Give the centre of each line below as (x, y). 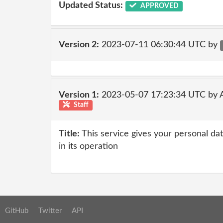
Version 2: (79, 45)
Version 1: (79, 95)
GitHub (17, 211)
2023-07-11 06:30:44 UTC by (160, 45)
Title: (69, 134)
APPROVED (159, 6)
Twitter (50, 211)
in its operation (88, 146)
